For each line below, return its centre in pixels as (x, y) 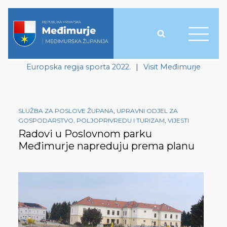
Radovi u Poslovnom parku (85, 134)
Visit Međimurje (172, 67)
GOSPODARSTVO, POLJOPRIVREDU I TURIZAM (91, 121)
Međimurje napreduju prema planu (106, 146)
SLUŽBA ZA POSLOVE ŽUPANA (66, 111)
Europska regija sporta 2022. (79, 67)
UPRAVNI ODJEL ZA (147, 111)
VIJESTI (178, 121)
